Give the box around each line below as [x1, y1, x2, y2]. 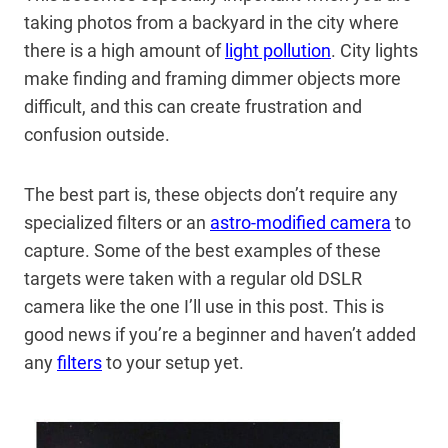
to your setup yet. [102, 352, 248, 374]
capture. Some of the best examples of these [24, 240, 381, 262]
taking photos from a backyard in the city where [24, 12, 399, 34]
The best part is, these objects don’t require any [24, 184, 398, 206]
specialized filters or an [24, 212, 210, 234]
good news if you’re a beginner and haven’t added [24, 324, 416, 346]
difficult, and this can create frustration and [24, 96, 362, 118]
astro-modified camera [210, 212, 391, 234]
